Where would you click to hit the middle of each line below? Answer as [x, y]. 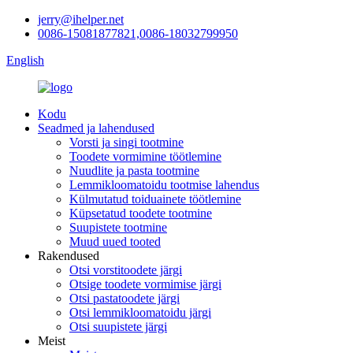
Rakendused [69, 256]
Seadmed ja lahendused [96, 128]
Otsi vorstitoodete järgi [126, 270]
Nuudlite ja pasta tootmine [134, 171]
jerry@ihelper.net [81, 19]
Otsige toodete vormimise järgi [145, 284]
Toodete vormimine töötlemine [145, 156]
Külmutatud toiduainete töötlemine [155, 199]
